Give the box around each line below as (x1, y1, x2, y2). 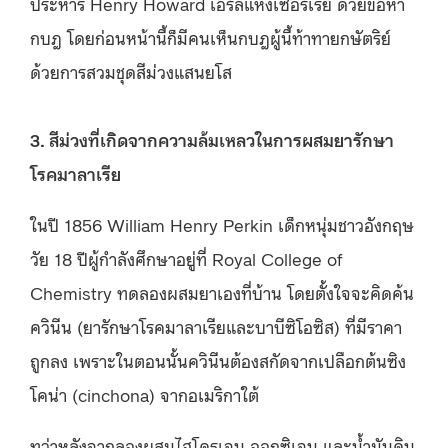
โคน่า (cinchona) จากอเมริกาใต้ (30, 381, 259, 406)
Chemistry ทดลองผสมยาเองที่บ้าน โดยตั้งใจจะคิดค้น (30, 279, 414, 304)
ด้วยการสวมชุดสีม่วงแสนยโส (30, 58, 232, 83)
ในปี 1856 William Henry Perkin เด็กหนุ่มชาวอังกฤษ (30, 211, 414, 236)
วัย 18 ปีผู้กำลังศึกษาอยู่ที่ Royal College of (30, 245, 343, 270)
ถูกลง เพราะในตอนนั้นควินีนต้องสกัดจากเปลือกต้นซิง (30, 347, 406, 372)
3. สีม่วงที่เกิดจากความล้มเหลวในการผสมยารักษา (30, 126, 394, 151)
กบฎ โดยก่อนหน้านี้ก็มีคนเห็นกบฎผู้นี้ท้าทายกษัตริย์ (30, 24, 391, 49)
